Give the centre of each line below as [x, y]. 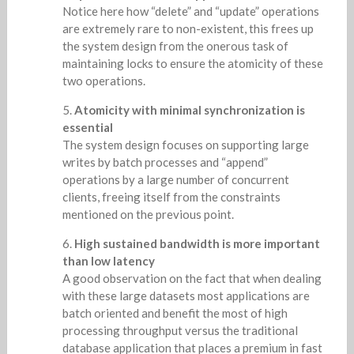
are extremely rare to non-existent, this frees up [188, 28]
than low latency [108, 260]
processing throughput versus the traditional [180, 330]
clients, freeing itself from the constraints [171, 196]
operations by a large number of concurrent [175, 179]
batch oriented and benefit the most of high [175, 313]
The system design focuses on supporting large [185, 144]
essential [87, 127]
